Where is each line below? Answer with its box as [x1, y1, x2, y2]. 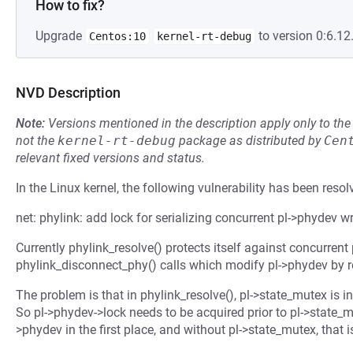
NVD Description [16, 84, 121, 101]
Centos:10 [89, 30, 146, 43]
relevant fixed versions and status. [16, 150, 205, 165]
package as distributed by [176, 133, 324, 148]
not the [16, 133, 58, 148]
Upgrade [35, 28, 85, 43]
